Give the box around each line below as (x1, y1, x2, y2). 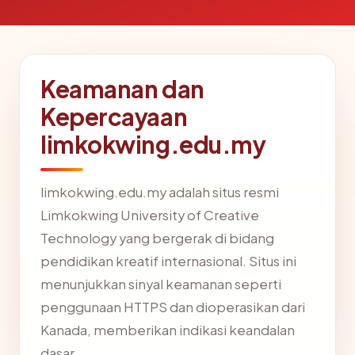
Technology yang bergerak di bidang (40, 230, 274, 246)
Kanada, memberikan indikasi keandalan (40, 322, 295, 338)
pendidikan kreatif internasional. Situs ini (40, 253, 296, 269)
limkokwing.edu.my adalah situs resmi (40, 184, 279, 200)
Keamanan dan (40, 74, 204, 104)
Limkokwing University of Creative (40, 207, 259, 223)
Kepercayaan (40, 101, 188, 132)
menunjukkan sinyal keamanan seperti (40, 276, 281, 292)
